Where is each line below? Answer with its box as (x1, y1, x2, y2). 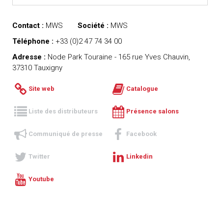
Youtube (28, 175, 55, 183)
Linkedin (126, 153, 153, 161)
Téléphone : (12, 36, 54, 46)
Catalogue (126, 85, 159, 93)
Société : (78, 21, 109, 30)
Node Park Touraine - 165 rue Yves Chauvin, (46, 52, 190, 61)
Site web (28, 85, 55, 93)
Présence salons (126, 108, 179, 115)
